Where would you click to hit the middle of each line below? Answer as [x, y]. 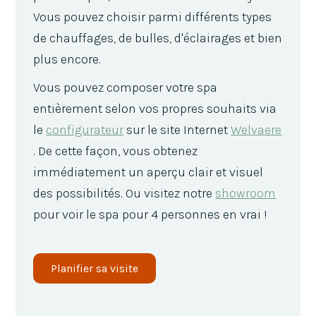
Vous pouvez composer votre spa [126, 87]
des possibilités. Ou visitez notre [124, 193]
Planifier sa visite [95, 268]
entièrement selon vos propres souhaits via [155, 108]
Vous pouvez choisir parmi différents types [153, 17]
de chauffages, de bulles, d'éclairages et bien [158, 38]
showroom [246, 193]
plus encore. [69, 59]
